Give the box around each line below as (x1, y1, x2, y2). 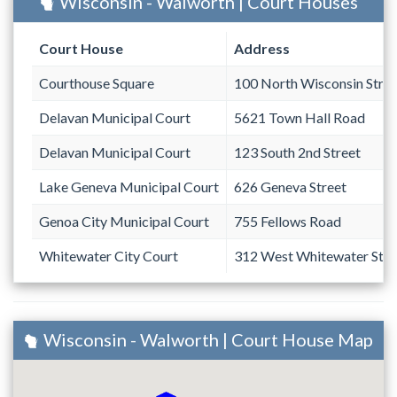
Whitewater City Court (39, 247, 178, 265)
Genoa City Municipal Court (39, 213, 209, 230)
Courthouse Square (39, 74, 154, 92)
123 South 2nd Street (234, 144, 361, 161)
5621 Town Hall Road (234, 109, 365, 127)
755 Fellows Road (234, 213, 341, 230)
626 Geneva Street (234, 178, 346, 196)
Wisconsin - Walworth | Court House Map (43, 329, 373, 351)
